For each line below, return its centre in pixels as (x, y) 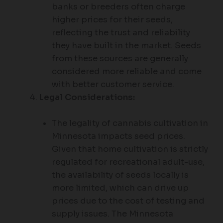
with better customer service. (113, 84)
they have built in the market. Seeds (126, 45)
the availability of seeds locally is (120, 175)
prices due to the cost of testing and (128, 201)
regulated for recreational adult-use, (128, 162)
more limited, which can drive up (120, 188)
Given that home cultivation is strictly (130, 149)
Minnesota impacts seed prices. (118, 136)
